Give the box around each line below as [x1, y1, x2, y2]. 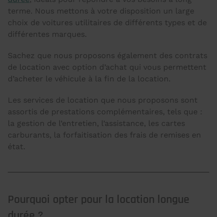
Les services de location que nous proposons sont [8, 95, 198, 105]
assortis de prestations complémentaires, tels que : [8, 107, 202, 116]
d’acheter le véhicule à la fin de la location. [8, 74, 170, 83]
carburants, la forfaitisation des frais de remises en [8, 130, 201, 139]
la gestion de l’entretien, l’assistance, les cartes [8, 119, 185, 128]
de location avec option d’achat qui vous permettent [8, 62, 206, 72]
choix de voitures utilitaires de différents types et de [8, 18, 207, 27]
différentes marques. [8, 30, 87, 39]
